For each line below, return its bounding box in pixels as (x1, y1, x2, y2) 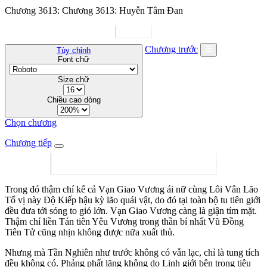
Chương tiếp (5, 137, 52, 148)
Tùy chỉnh (57, 45, 91, 55)
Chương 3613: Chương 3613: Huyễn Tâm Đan (5, 5, 183, 16)
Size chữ (58, 74, 89, 84)
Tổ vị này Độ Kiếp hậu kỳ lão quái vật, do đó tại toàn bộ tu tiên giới (5, 194, 260, 205)
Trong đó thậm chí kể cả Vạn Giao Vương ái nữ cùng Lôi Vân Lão (5, 184, 258, 194)
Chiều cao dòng (46, 95, 101, 104)
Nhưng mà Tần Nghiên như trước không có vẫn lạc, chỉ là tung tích (5, 247, 259, 257)
